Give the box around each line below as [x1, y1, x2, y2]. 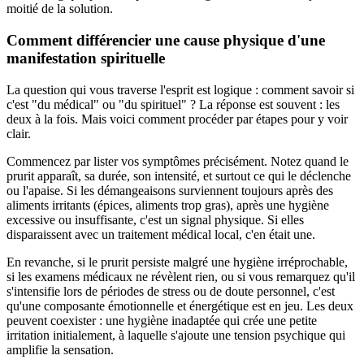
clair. [6, 126, 31, 141]
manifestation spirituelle [6, 49, 165, 67]
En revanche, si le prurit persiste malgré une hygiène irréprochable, [6, 254, 348, 269]
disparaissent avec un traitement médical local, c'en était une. [6, 227, 315, 241]
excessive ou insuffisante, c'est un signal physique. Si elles [6, 212, 304, 227]
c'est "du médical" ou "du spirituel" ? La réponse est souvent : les [6, 97, 340, 111]
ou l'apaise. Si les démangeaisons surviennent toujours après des [6, 183, 333, 197]
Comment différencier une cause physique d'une [6, 31, 325, 49]
